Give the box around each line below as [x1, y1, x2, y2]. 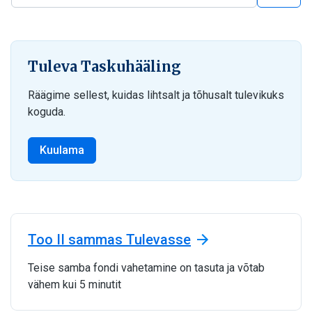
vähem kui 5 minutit [28, 278, 121, 291]
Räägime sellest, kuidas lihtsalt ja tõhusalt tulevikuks [28, 88, 284, 102]
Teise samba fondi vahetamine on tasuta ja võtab [28, 261, 265, 274]
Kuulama [40, 143, 84, 157]
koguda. [28, 105, 65, 118]
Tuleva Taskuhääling [28, 58, 181, 75]
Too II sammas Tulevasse [28, 231, 191, 248]
